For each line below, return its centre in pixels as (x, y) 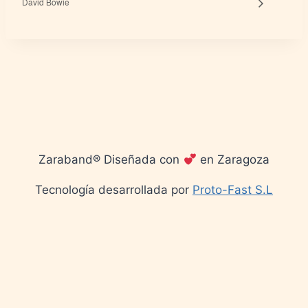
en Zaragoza (233, 160)
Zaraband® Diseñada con (111, 160)
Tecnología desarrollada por (114, 190)
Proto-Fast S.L (233, 190)
